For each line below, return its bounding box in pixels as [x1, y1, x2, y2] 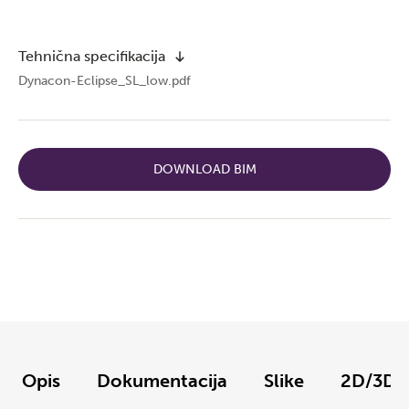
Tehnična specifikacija [18, 47, 165, 65]
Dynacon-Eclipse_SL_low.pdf [18, 73, 191, 89]
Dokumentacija [97, 370, 227, 392]
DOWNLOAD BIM [152, 162, 257, 177]
